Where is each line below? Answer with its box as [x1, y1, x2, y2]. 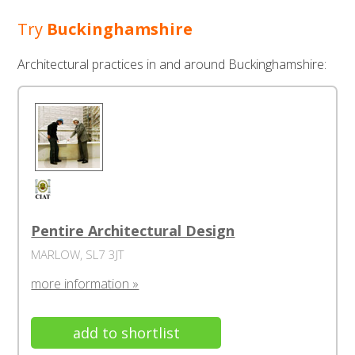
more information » [31, 275, 139, 292]
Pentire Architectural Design [31, 221, 235, 240]
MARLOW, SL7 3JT [31, 246, 124, 262]
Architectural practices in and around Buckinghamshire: [17, 55, 327, 73]
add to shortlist [72, 323, 180, 342]
